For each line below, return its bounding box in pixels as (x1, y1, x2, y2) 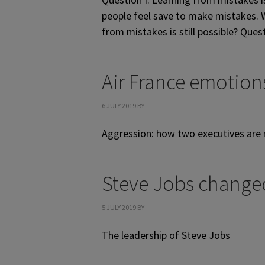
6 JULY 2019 (102, 101, 136, 110)
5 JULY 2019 (102, 203, 136, 212)
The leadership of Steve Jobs (102, 228, 230, 242)
